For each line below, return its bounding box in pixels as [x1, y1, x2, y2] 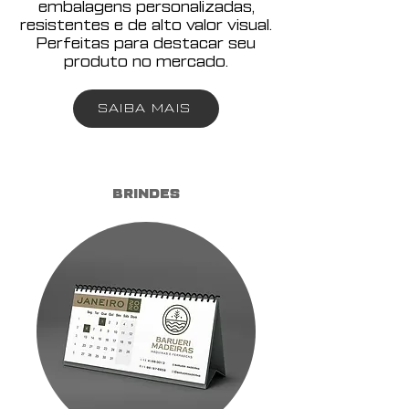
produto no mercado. [64, 55, 228, 69]
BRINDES [112, 188, 180, 201]
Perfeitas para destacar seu [37, 37, 256, 51]
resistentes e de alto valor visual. [20, 18, 272, 33]
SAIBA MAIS [97, 101, 192, 115]
